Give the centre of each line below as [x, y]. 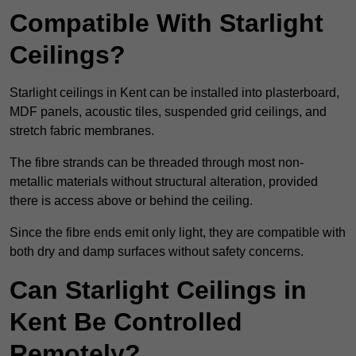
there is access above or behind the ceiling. [131, 201]
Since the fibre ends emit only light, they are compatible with [178, 233]
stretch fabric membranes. [82, 131]
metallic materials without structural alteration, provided [164, 182]
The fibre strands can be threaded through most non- [157, 163]
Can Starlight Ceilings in [158, 290]
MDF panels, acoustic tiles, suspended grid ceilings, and [168, 112]
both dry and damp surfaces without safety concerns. [157, 252]
